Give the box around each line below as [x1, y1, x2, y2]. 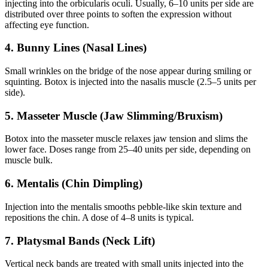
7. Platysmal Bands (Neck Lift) [5, 234, 155, 247]
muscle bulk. [5, 155, 53, 166]
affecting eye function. [5, 19, 89, 30]
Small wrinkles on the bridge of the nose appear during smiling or [5, 65, 251, 76]
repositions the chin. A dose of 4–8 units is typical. [5, 212, 194, 223]
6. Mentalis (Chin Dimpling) [5, 177, 142, 190]
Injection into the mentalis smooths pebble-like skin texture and [5, 201, 242, 212]
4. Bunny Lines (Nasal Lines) [5, 41, 147, 54]
